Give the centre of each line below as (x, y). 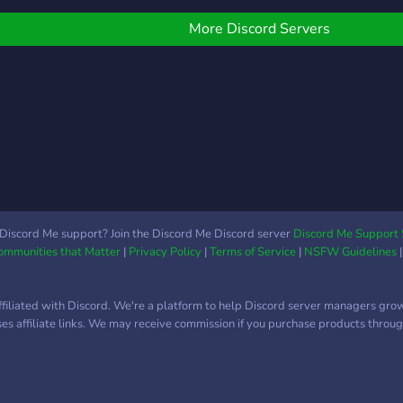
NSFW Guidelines (350, 252)
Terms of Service (252, 252)
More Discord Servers (260, 29)
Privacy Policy (165, 252)
